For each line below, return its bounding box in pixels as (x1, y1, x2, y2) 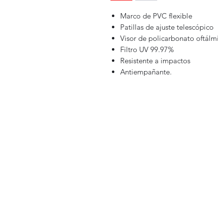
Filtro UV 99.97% (120, 45, 174, 54)
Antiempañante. (120, 67, 172, 77)
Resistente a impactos (120, 56, 190, 66)
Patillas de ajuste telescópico (120, 22, 214, 32)
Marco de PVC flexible (120, 11, 192, 21)
